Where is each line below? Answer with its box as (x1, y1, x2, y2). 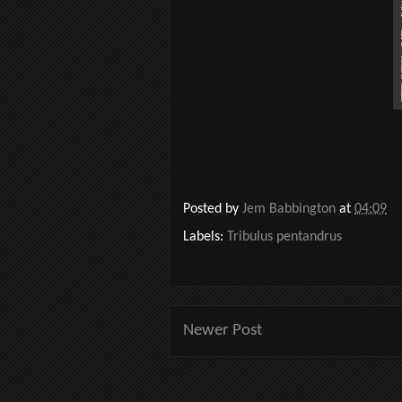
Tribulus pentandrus (227, 229, 342, 244)
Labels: (183, 229, 227, 244)
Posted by (183, 202, 242, 217)
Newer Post (183, 321, 262, 339)
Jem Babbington (242, 202, 339, 217)
